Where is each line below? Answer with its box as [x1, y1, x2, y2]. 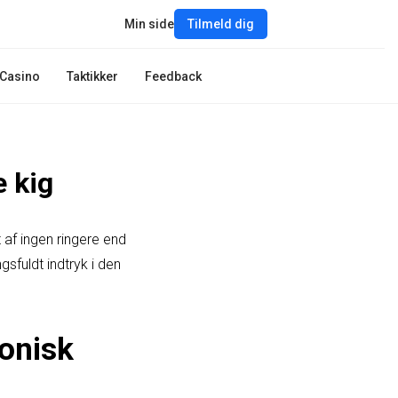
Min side [124, 17, 174, 31]
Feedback [145, 68, 203, 84]
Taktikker [67, 68, 119, 84]
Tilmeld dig [187, 17, 254, 31]
